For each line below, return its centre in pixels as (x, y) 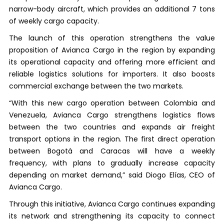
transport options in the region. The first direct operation (112, 139)
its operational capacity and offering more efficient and (112, 62)
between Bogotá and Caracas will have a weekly (112, 151)
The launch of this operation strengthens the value (112, 38)
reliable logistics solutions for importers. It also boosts (112, 74)
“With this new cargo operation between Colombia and (112, 103)
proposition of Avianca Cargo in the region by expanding (112, 50)
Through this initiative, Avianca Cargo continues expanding (112, 204)
